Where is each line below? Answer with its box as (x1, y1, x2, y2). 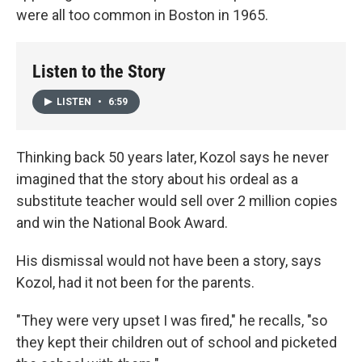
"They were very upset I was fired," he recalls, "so (16, 312, 327, 330)
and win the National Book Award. (16, 214, 228, 232)
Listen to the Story (32, 61, 166, 82)
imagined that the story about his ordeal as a (16, 170, 298, 188)
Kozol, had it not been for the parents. (16, 274, 255, 292)
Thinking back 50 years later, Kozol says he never (16, 149, 329, 166)
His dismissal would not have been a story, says (16, 252, 322, 270)
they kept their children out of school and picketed (16, 334, 337, 351)
